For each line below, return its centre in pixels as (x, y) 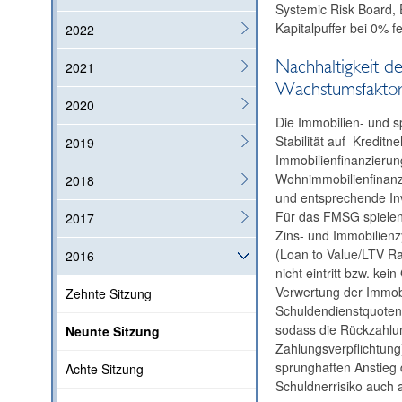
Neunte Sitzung (113, 332)
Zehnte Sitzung (109, 294)
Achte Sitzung (105, 369)
